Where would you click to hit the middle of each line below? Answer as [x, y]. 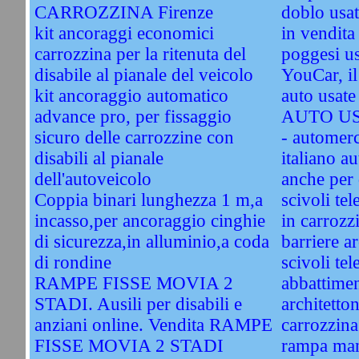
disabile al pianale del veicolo [143, 75]
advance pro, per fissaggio [133, 117]
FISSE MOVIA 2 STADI [129, 346]
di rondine [73, 262]
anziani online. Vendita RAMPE [153, 325]
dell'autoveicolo [93, 179]
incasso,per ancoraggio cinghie [149, 221]
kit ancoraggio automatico [131, 96]
